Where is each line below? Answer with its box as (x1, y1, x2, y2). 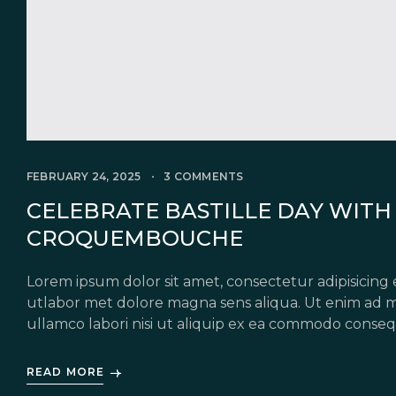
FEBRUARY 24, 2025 (27, 170, 141, 184)
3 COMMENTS (164, 170, 244, 184)
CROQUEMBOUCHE (27, 225, 243, 252)
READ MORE (27, 365, 104, 379)
